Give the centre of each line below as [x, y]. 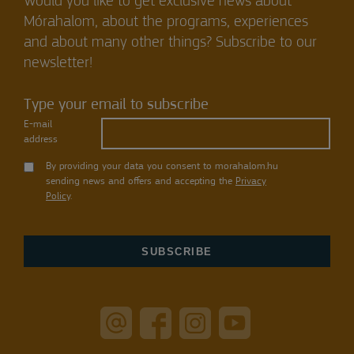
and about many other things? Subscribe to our [170, 43]
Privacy [251, 182]
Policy [58, 197]
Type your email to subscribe [116, 105]
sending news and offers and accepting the [141, 182]
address [41, 140]
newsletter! [58, 64]
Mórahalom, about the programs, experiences [166, 23]
